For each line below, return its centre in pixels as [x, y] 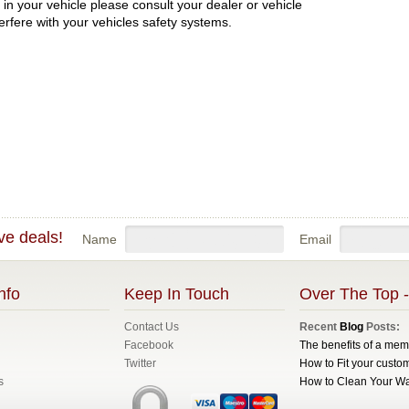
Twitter [140, 363]
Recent [320, 327]
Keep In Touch [177, 294]
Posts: [382, 327]
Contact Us [152, 327]
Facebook [149, 345]
